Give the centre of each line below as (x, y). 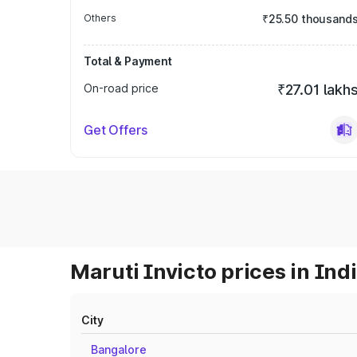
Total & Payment (128, 61)
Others (100, 18)
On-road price (121, 88)
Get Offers (116, 130)
